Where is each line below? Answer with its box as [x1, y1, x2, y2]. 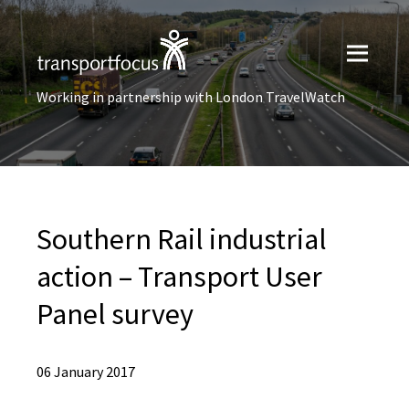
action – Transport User [37, 258, 322, 295]
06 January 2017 [37, 362, 135, 381]
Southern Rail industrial [37, 221, 327, 257]
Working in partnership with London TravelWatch [37, 88, 345, 106]
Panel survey [37, 296, 194, 332]
